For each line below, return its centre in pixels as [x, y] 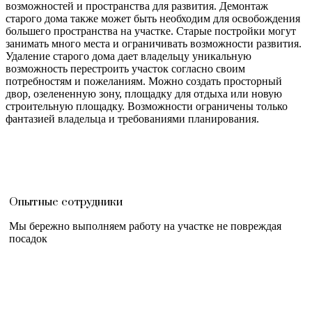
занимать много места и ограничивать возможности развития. [154, 43]
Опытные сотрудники [66, 202]
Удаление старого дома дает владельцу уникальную [128, 56]
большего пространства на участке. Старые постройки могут [151, 31]
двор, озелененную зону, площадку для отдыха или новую [144, 93]
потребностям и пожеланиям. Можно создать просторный [144, 81]
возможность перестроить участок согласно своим [125, 68]
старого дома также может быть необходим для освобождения [153, 18]
